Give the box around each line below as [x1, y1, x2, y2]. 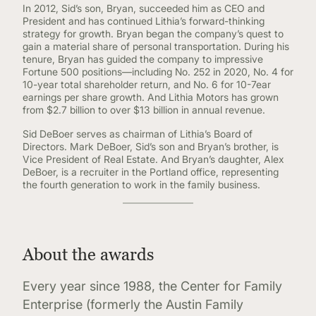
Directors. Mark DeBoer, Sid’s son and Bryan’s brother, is [23, 140, 279, 152]
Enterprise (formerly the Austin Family [23, 297, 243, 312]
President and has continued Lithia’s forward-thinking [23, 15, 265, 27]
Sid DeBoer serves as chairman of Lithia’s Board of [23, 128, 253, 140]
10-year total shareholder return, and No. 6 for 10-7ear [23, 78, 271, 90]
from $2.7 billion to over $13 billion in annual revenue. [23, 104, 265, 116]
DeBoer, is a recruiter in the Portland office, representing [23, 166, 279, 178]
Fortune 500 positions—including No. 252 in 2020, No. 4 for [23, 66, 293, 78]
